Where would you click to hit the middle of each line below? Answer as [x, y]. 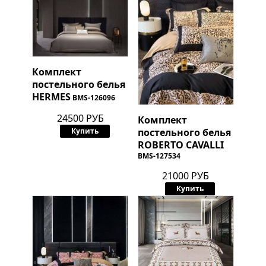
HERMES [51, 97]
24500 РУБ [80, 118]
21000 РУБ [186, 176]
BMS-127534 [159, 156]
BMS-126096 [94, 98]
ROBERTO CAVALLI [180, 145]
